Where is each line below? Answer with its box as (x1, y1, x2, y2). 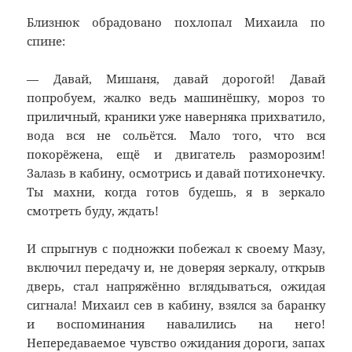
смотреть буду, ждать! (27, 203, 159, 219)
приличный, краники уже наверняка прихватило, (27, 108, 325, 125)
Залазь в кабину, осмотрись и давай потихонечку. (27, 165, 325, 181)
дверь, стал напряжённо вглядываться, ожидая (27, 278, 325, 295)
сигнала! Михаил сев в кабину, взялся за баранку (27, 297, 325, 313)
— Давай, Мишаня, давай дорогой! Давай (27, 71, 325, 87)
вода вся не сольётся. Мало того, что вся (27, 127, 325, 144)
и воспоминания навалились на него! (27, 316, 325, 332)
